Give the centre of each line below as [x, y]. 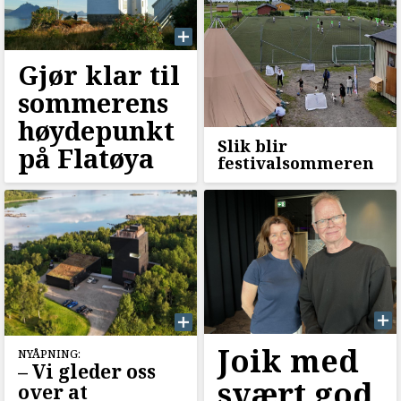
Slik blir [252, 145]
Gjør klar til [99, 74]
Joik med [288, 360]
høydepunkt [96, 130]
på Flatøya [86, 158]
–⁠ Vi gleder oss [87, 371]
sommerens [93, 102]
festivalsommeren [295, 162]
